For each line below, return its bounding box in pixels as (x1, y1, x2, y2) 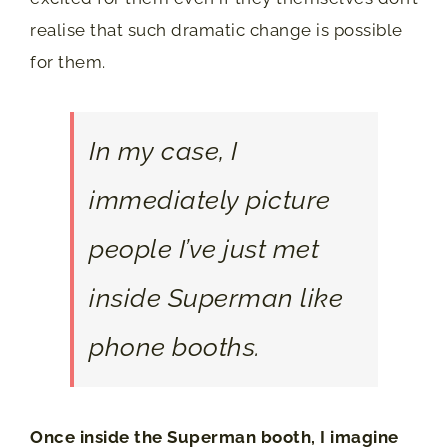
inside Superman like (89, 283, 343, 313)
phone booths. (89, 332, 261, 362)
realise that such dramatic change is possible (30, 20, 403, 40)
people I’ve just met (89, 234, 319, 264)
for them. (30, 52, 106, 72)
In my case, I (89, 136, 238, 166)
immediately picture (89, 185, 331, 215)
